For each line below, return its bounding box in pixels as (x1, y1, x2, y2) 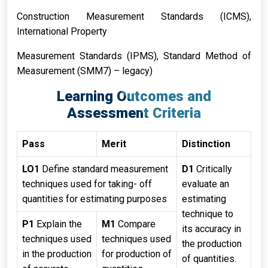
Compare (115, 218, 156, 230)
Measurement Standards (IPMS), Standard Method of (17, 50, 251, 62)
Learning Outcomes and (57, 88, 211, 105)
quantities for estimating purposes (22, 193, 167, 205)
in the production (22, 248, 92, 260)
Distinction (182, 138, 230, 150)
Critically (194, 163, 232, 175)
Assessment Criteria (67, 105, 201, 121)
